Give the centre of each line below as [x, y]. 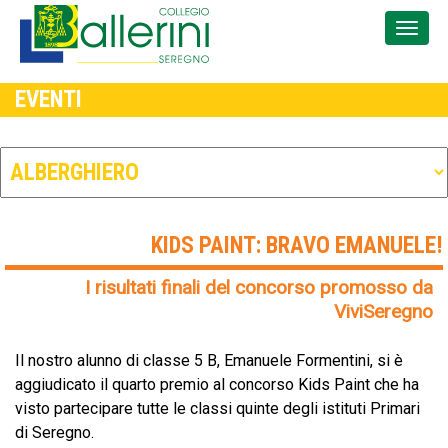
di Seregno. [54, 432]
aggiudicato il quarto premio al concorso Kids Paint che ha [217, 384]
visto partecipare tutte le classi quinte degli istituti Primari [217, 408]
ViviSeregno [383, 311]
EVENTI [48, 99]
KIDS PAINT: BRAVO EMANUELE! [297, 245]
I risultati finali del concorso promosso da [259, 287]
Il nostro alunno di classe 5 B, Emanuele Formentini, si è [209, 360]
